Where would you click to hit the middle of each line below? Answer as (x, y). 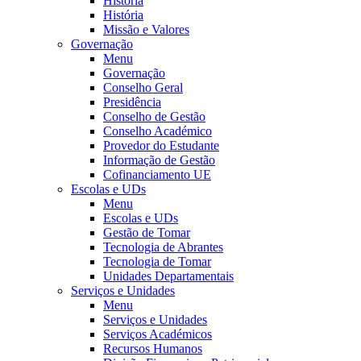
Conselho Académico (158, 131)
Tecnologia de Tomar (157, 261)
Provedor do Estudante (161, 145)
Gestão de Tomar (147, 232)
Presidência (132, 102)
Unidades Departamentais (168, 276)
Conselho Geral (143, 87)
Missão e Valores (146, 29)
